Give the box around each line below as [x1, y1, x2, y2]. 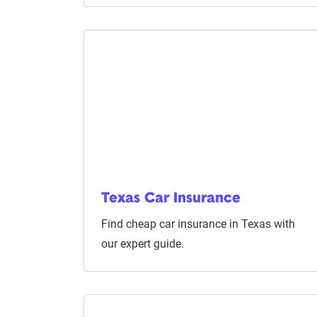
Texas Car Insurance [101, 192, 241, 206]
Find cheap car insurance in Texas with [101, 217, 295, 231]
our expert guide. [101, 237, 184, 250]
